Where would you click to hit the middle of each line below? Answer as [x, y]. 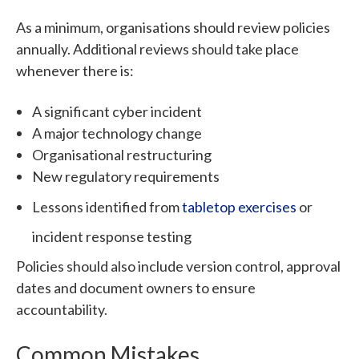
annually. [44, 49]
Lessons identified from [107, 206]
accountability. [62, 310]
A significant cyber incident [117, 112]
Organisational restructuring [122, 155]
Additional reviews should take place [186, 49]
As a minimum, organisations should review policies [173, 28]
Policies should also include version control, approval [178, 266]
